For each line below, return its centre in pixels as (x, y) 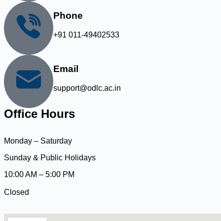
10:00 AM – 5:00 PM (39, 174)
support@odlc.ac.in (87, 88)
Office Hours (39, 113)
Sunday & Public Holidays (50, 157)
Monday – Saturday (38, 141)
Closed (17, 192)
